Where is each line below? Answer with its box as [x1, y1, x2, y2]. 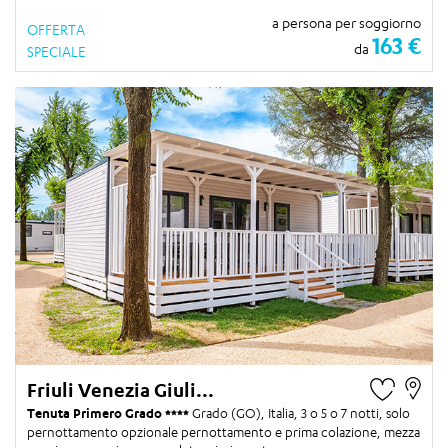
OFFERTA [27, 20, 85, 38]
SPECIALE [27, 42, 86, 60]
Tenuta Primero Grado [27, 405, 165, 422]
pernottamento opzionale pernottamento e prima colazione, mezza [27, 424, 420, 441]
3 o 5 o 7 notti [301, 405, 379, 422]
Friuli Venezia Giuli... [27, 378, 214, 403]
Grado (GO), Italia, [192, 405, 301, 422]
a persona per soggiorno [272, 13, 421, 31]
